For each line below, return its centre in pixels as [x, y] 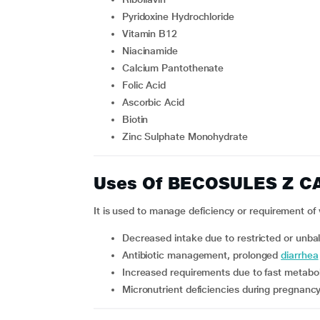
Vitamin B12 [152, 34]
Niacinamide [153, 51]
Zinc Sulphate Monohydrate [188, 136]
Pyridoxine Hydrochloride [181, 16]
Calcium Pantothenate [176, 68]
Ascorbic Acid [156, 102]
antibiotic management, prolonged [205, 255]
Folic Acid [147, 85]
